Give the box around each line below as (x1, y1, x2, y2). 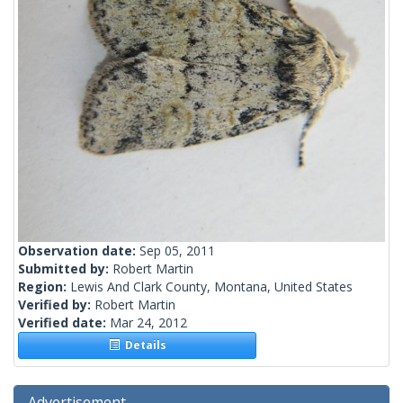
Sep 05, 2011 (139, 242, 215, 260)
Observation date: (18, 242, 139, 260)
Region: (18, 278, 70, 296)
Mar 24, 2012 (110, 314, 187, 332)
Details (119, 337, 166, 354)
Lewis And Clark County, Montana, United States (70, 278, 353, 296)
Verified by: (18, 296, 94, 314)
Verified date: (18, 314, 110, 332)
